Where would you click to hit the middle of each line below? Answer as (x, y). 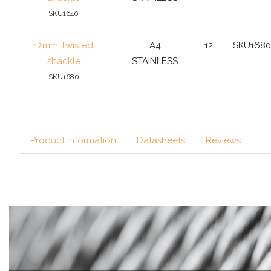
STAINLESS (155, 61)
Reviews (223, 140)
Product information (73, 140)
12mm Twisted (64, 45)
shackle (64, 61)
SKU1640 (64, 13)
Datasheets (161, 140)
